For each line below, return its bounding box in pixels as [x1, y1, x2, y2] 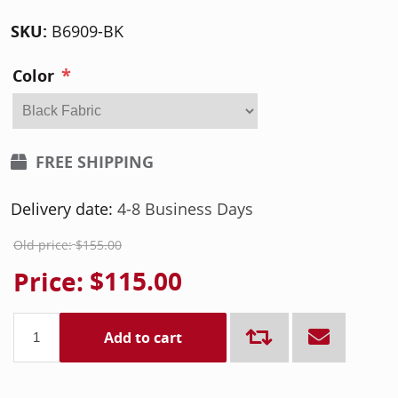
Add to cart [104, 327, 182, 347]
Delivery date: [11, 198, 113, 220]
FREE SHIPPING [36, 151, 154, 174]
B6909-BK [52, 20, 123, 42]
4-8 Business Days [117, 198, 253, 220]
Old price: [13, 236, 72, 254]
